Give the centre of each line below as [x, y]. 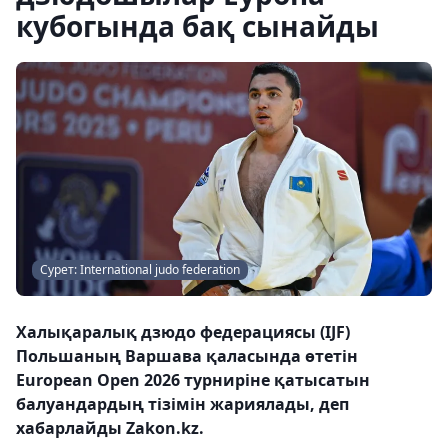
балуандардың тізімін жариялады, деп [182, 404]
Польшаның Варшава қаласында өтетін [187, 356]
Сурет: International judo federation [140, 269]
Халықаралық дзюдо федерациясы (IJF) [183, 332]
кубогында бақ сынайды [197, 26]
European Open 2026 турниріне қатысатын [193, 380]
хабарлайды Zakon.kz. [110, 428]
